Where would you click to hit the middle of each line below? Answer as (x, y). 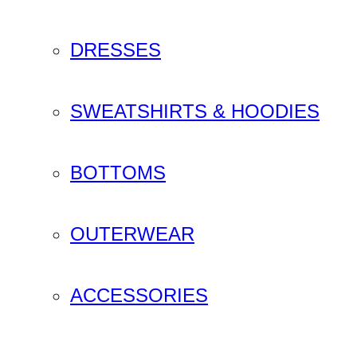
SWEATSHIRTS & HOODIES (195, 111)
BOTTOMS (118, 172)
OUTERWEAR (132, 233)
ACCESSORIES (139, 295)
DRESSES (116, 49)
